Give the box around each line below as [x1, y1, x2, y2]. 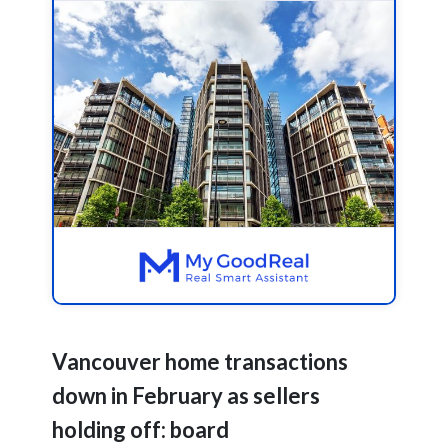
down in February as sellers [52, 382, 321, 410]
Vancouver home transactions [52, 348, 349, 376]
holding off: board [52, 416, 230, 444]
